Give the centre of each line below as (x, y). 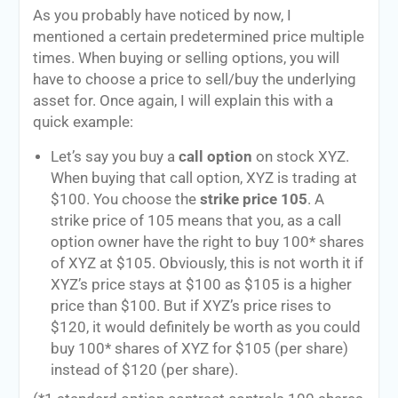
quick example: (83, 123)
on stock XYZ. (300, 157)
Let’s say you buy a (114, 157)
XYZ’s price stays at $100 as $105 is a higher (201, 285)
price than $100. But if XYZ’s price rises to (191, 306)
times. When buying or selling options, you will (186, 59)
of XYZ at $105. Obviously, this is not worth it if (207, 264)
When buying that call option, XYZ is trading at (203, 179)
